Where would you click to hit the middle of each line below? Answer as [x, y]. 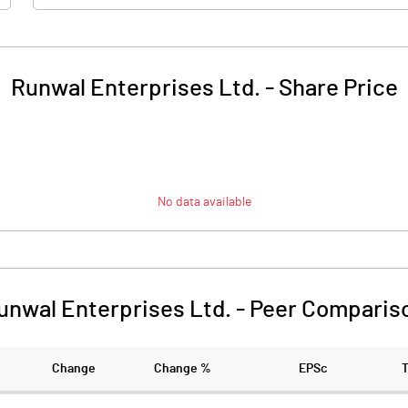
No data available [204, 202]
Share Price [338, 88]
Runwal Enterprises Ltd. [135, 88]
